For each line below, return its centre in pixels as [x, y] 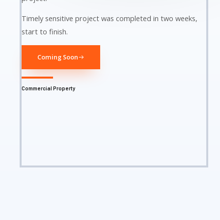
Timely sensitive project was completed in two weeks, [110, 18]
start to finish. [45, 32]
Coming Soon [58, 57]
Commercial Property [48, 88]
